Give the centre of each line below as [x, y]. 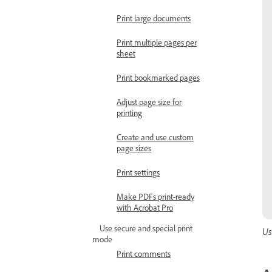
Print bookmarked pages [158, 77]
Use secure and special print [146, 228]
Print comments [144, 253]
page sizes [134, 148]
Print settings [138, 172]
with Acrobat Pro [145, 207]
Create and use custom [155, 137]
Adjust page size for [149, 102]
